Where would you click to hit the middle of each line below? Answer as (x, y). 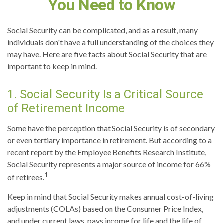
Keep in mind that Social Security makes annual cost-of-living (111, 197)
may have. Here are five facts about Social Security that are (107, 54)
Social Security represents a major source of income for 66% (109, 164)
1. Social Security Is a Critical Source (105, 94)
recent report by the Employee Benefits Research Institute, (107, 152)
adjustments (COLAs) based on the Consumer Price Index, (105, 209)
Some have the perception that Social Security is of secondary (111, 128)
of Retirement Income (66, 108)
